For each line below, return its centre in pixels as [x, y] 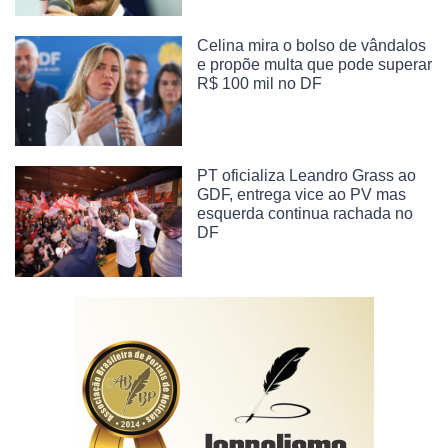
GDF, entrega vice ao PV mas [302, 195]
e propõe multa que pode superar [315, 64]
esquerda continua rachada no [305, 214]
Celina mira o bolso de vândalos [312, 45]
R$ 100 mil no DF [260, 83]
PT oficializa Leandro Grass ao [307, 176]
